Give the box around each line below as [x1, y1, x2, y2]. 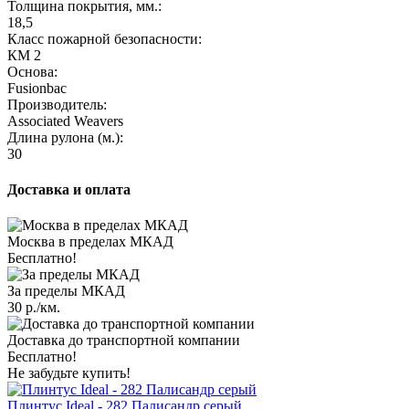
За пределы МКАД [7, 283, 125, 299]
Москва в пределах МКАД [7, 234, 173, 250]
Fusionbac [7, 79, 67, 96]
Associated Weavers [7, 112, 123, 129]
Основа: [7, 63, 58, 79]
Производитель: [7, 96, 107, 112]
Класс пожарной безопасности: [7, 30, 202, 47]
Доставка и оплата [7, 182, 131, 198]
